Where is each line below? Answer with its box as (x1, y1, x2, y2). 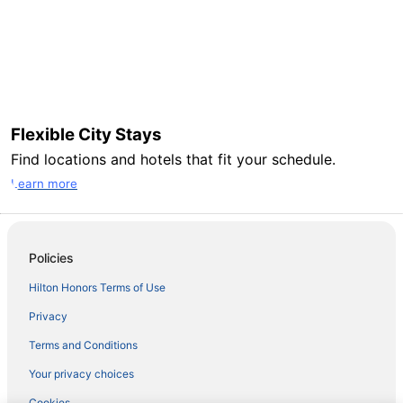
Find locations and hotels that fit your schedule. (11, 150, 336, 169)
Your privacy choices (29, 367, 134, 381)
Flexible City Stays (11, 124, 165, 146)
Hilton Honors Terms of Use (29, 281, 166, 295)
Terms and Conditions (29, 338, 138, 353)
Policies (29, 250, 74, 266)
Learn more (11, 176, 77, 192)
